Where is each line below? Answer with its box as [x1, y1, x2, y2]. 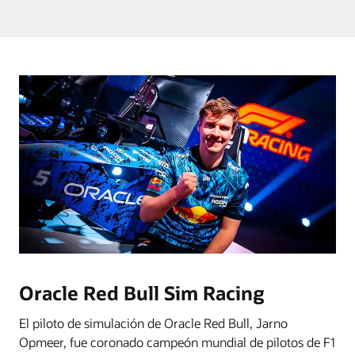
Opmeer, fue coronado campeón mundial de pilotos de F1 [19, 333, 335, 350]
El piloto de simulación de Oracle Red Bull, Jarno [19, 314, 288, 331]
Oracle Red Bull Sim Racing [19, 280, 265, 305]
